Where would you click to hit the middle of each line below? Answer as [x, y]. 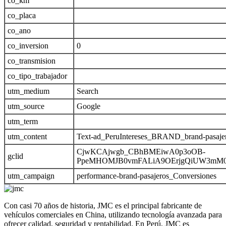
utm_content [27, 136]
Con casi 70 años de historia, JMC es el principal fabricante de [103, 206]
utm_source [26, 106]
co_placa [22, 15]
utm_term [23, 121]
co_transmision [32, 61]
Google [89, 106]
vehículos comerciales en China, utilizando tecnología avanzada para [113, 215]
